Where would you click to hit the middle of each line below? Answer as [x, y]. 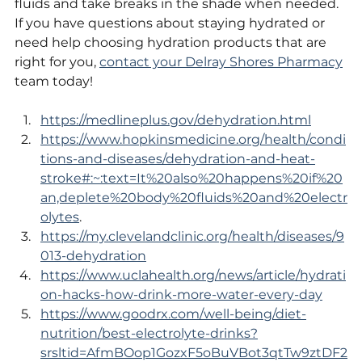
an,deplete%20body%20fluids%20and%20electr [194, 198]
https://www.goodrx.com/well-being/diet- [173, 314]
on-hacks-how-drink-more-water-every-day [181, 295]
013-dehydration [93, 256]
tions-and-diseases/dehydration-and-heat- [178, 159]
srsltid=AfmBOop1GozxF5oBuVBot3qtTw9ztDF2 [194, 353]
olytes [60, 217]
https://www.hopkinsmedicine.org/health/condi [193, 139]
